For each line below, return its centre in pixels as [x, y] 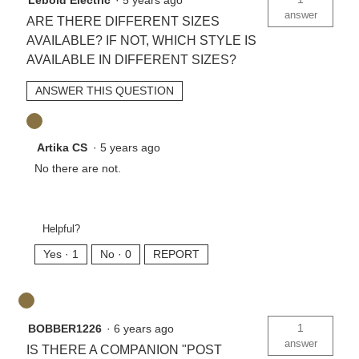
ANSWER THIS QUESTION [104, 91]
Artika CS [62, 148]
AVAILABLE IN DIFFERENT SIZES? [133, 60]
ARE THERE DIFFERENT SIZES [123, 22]
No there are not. [77, 169]
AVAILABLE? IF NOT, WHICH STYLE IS [141, 41]
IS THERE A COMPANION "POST [124, 349]
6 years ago [147, 328]
